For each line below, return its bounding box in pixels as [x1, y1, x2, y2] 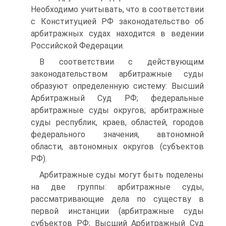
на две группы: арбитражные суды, [31, 182, 204, 192]
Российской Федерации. [31, 41, 124, 50]
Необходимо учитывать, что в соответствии [31, 5, 204, 14]
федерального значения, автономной [31, 130, 204, 139]
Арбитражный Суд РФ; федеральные [31, 93, 204, 103]
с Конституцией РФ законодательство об [31, 17, 204, 26]
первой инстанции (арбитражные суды [31, 206, 204, 216]
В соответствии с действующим [39, 57, 204, 67]
